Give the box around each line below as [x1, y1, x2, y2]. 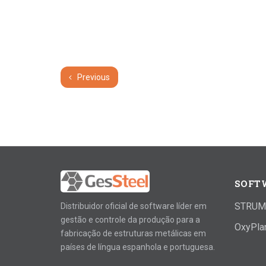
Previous [75, 72, 110, 82]
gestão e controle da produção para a [61, 214, 200, 224]
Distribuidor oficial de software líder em [61, 201, 207, 211]
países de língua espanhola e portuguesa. [61, 242, 215, 252]
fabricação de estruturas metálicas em [61, 228, 206, 238]
